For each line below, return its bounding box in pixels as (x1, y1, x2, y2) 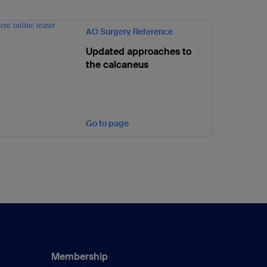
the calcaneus (86, 58, 148, 71)
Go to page (86, 117, 129, 129)
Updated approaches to (86, 45, 191, 58)
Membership (51, 250, 108, 263)
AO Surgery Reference (86, 26, 173, 37)
